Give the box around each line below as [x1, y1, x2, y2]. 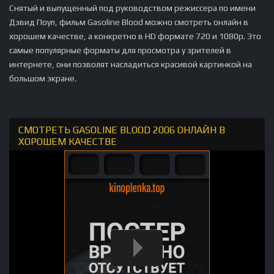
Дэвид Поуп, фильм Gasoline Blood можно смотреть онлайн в [9, 17, 248, 27]
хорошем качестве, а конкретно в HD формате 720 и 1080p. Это [9, 31, 261, 41]
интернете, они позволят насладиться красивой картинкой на [9, 59, 252, 69]
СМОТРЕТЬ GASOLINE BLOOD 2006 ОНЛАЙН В [18, 124, 225, 136]
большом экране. [9, 73, 76, 83]
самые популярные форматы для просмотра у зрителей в [9, 45, 231, 55]
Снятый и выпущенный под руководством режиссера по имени [9, 2, 256, 13]
